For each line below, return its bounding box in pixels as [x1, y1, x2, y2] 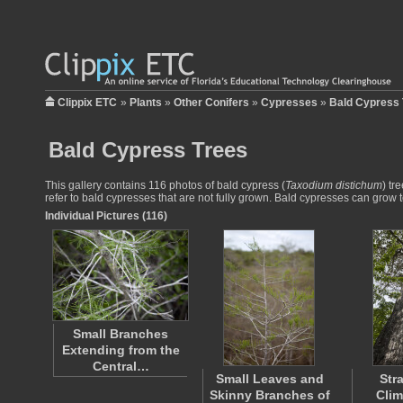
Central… [92, 359, 149, 373]
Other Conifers [174, 96, 249, 109]
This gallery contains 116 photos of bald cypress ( [45, 179, 285, 192]
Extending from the [61, 343, 180, 357]
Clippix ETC [58, 96, 117, 109]
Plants [130, 96, 162, 109]
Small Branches [73, 327, 168, 341]
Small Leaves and [216, 372, 324, 386]
